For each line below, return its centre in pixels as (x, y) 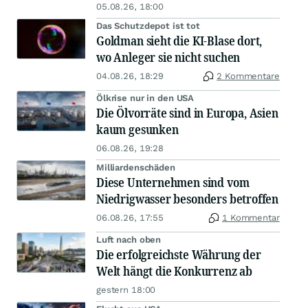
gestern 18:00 (126, 290)
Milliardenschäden (136, 168)
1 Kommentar (251, 218)
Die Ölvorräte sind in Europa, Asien (187, 113)
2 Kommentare (248, 76)
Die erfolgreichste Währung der (179, 255)
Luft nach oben (129, 240)
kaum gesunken (137, 130)
